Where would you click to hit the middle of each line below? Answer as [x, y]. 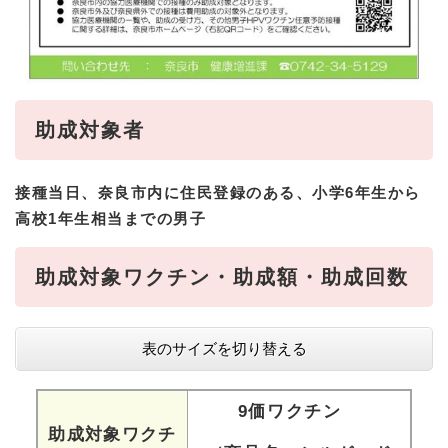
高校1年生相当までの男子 [110, 219]
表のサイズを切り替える [224, 349]
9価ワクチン [299, 412]
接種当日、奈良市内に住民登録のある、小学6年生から [218, 193]
